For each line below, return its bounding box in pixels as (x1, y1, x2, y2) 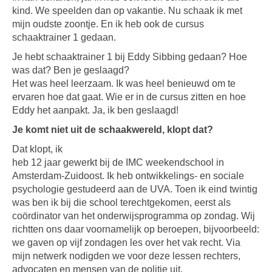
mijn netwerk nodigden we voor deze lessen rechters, (12, 251, 240, 261)
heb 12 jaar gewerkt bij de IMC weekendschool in (12, 157, 224, 168)
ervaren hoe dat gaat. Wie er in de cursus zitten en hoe (12, 92, 246, 102)
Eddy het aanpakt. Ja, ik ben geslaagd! (12, 105, 178, 115)
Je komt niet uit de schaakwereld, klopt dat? (12, 124, 213, 135)
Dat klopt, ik (12, 144, 63, 154)
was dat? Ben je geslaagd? (12, 65, 129, 75)
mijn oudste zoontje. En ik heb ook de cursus (12, 19, 204, 29)
